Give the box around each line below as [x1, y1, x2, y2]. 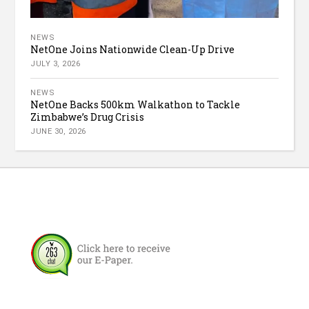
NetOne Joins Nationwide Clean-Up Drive [30, 43, 235, 57]
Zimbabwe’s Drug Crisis [30, 110, 145, 124]
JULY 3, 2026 [30, 59, 81, 69]
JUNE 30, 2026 [30, 127, 86, 137]
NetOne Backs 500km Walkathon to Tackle [30, 98, 241, 112]
